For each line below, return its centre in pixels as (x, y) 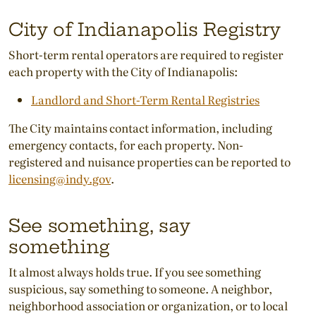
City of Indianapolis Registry (145, 29)
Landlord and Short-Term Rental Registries (145, 99)
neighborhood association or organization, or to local (148, 305)
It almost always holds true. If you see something (135, 271)
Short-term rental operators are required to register (146, 54)
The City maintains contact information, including (140, 127)
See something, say (99, 225)
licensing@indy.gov (60, 178)
